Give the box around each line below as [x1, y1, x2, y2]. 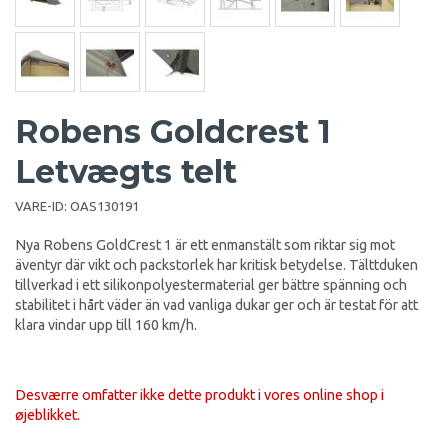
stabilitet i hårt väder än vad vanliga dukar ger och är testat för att [15, 296, 418, 313]
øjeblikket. [15, 406, 80, 423]
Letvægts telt [15, 151, 237, 191]
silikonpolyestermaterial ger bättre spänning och [103, 276, 407, 293]
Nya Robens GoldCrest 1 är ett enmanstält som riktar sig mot [15, 236, 395, 253]
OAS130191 [70, 198, 139, 213]
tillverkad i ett [15, 276, 103, 293]
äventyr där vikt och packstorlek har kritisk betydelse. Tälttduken [15, 256, 418, 273]
